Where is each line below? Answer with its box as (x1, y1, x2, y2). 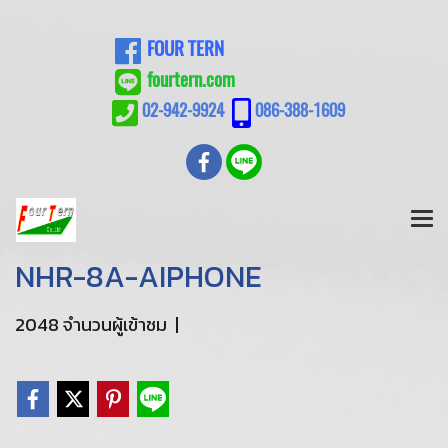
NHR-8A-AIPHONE (15, 254, 262, 300)
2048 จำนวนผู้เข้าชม (15, 311, 167, 339)
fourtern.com (146, 66, 235, 93)
